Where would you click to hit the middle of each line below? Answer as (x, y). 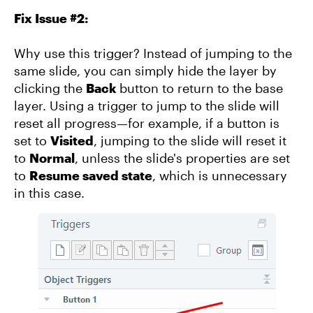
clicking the (50, 88)
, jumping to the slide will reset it (190, 140)
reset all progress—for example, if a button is (147, 123)
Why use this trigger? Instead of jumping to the (153, 53)
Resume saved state (91, 175)
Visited (72, 140)
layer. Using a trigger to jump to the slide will (147, 105)
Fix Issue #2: (51, 18)
